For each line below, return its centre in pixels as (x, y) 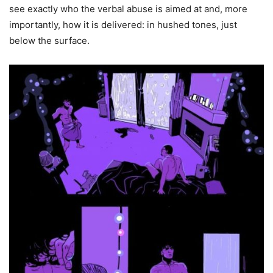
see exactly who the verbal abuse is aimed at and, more (128, 9)
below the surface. (49, 41)
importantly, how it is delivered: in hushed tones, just (123, 25)
